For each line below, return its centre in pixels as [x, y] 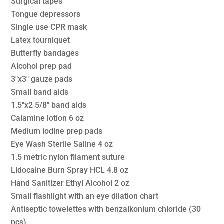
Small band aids [40, 92]
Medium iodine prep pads [57, 131]
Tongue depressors [46, 14]
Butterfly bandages [45, 53]
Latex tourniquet [41, 40]
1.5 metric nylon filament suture [68, 157]
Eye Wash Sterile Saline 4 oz [62, 144]
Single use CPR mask [49, 27]
